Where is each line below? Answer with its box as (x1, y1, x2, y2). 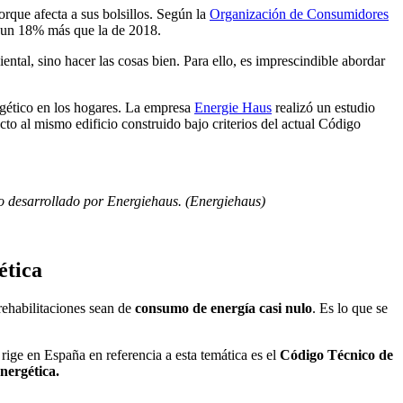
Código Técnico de (280, 346, 393, 363)
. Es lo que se (312, 300, 388, 316)
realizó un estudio (272, 100, 375, 116)
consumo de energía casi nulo (135, 300, 312, 316)
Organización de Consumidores (210, 6, 389, 22)
